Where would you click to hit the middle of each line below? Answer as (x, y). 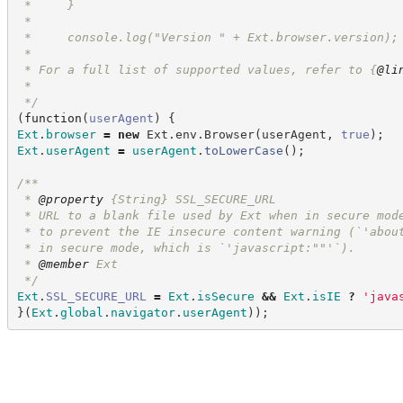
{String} (139, 199)
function (53, 118)
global (81, 312)
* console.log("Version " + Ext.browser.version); (207, 37)
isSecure (225, 296)
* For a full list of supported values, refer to (193, 69)
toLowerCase (243, 150)
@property (71, 199)
